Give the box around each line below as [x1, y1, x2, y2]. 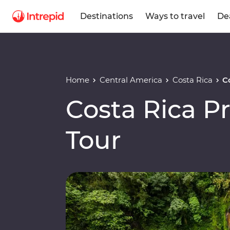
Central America [99, 75, 162, 85]
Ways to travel [145, 11, 205, 21]
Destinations [80, 11, 133, 21]
